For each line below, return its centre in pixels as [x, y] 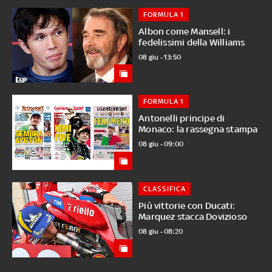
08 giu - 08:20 [161, 232]
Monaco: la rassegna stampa [198, 129]
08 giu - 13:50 [160, 57]
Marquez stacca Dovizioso [193, 217]
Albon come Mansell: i [185, 31]
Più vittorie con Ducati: [187, 206]
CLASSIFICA [165, 189]
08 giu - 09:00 [161, 144]
